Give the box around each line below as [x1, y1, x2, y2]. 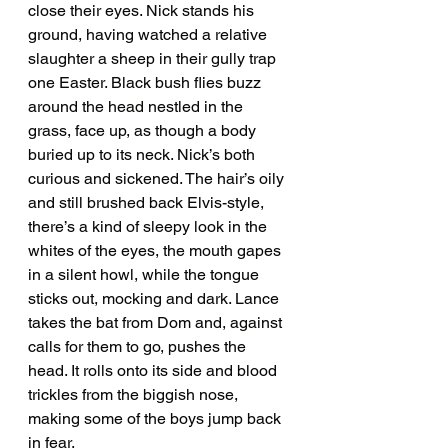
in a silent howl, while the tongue [28, 265, 263, 285]
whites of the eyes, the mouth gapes [28, 241, 285, 261]
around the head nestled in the [28, 97, 247, 117]
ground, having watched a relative [28, 25, 271, 45]
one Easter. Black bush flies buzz [28, 73, 265, 93]
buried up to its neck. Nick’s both [28, 145, 259, 165]
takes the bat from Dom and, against [28, 313, 286, 333]
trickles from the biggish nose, [28, 385, 242, 405]
